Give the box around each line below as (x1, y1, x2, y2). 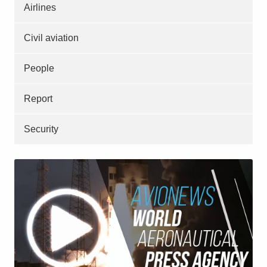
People (24, 63, 54, 74)
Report (24, 94, 52, 104)
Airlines (24, 2, 56, 13)
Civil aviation (24, 33, 79, 44)
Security (24, 124, 58, 135)
